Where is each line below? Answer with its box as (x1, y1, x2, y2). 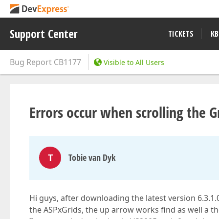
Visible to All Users (104, 58, 164, 67)
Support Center (10, 26, 78, 42)
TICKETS (168, 28, 194, 39)
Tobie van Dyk (68, 152, 115, 163)
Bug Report (10, 57, 52, 67)
